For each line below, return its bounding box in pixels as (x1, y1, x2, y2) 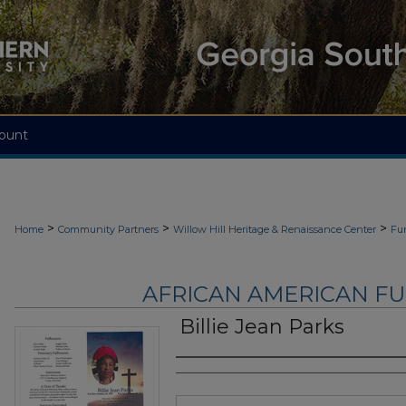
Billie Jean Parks (179, 314, 344, 340)
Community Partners (58, 223, 159, 236)
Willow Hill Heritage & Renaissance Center (173, 223, 376, 236)
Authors (176, 364, 247, 387)
